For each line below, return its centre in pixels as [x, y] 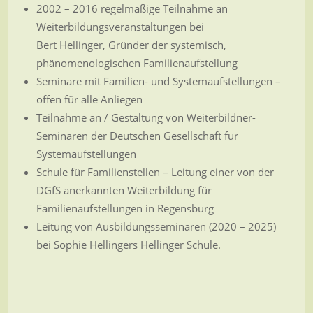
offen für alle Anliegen [89, 99]
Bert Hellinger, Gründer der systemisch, [131, 45]
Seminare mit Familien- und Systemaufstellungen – [158, 81]
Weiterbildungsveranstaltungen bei [120, 27]
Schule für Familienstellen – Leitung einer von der [155, 172]
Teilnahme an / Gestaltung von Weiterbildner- [146, 117]
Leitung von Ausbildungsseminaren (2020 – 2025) [156, 226]
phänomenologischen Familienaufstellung [137, 63]
